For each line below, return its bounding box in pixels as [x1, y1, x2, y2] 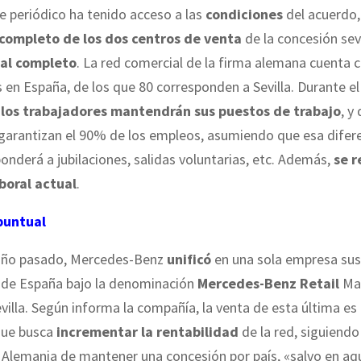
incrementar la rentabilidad [56, 322, 239, 342]
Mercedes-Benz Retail [197, 274, 339, 293]
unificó [167, 250, 211, 269]
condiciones [205, 5, 283, 24]
